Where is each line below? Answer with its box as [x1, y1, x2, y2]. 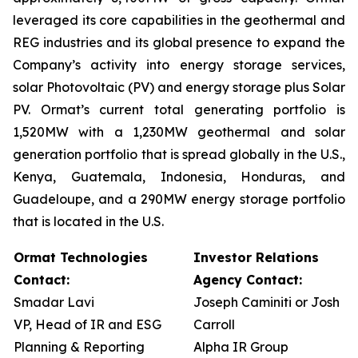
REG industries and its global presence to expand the [13, 34, 345, 50]
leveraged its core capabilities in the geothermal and [13, 12, 345, 28]
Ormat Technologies [14, 249, 148, 265]
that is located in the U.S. [13, 213, 164, 229]
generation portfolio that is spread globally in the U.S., [13, 146, 345, 162]
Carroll [193, 316, 235, 332]
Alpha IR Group [193, 339, 288, 355]
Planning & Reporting [14, 339, 145, 355]
